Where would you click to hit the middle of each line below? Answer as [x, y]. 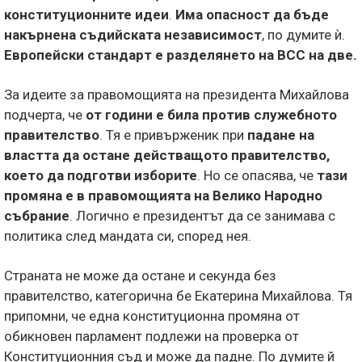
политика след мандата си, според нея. [128, 236]
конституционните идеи [86, 15]
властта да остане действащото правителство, [167, 156]
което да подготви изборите [101, 176]
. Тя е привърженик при [173, 135]
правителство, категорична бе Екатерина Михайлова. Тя [178, 296]
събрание [37, 216]
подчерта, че [45, 115]
